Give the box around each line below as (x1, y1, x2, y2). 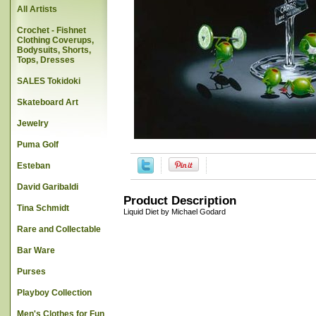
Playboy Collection (17, 288, 92, 298)
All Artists (17, 4, 57, 14)
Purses (17, 267, 46, 276)
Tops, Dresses (17, 55, 75, 65)
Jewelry (17, 119, 49, 128)
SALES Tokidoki (17, 76, 80, 86)
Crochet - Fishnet (17, 25, 86, 35)
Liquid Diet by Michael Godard (123, 207, 226, 216)
